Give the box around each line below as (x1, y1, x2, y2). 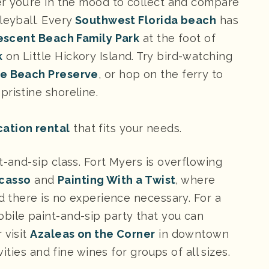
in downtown (155, 227, 229, 240)
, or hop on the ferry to (98, 67, 223, 80)
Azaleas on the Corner (30, 227, 156, 240)
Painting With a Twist (57, 173, 176, 186)
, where (175, 173, 216, 186)
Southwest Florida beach (72, 13, 217, 26)
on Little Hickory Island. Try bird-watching (2, 49, 233, 62)
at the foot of (139, 31, 216, 44)
